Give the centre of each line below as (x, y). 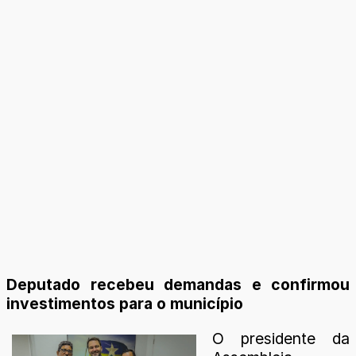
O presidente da (281, 338)
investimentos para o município (125, 304)
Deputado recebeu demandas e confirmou (178, 285)
